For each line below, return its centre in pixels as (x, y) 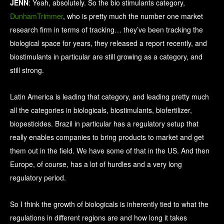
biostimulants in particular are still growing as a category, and (106, 57)
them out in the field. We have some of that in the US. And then (110, 151)
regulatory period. (38, 178)
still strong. (27, 70)
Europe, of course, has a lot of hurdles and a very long (96, 164)
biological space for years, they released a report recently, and (108, 43)
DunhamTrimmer (36, 16)
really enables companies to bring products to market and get (107, 137)
